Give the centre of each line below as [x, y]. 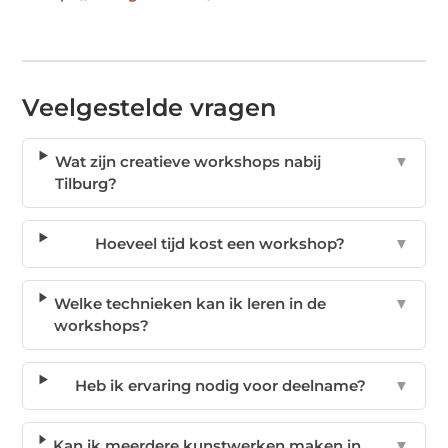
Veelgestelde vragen [149, 107]
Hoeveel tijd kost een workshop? [220, 243]
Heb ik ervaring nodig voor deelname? [220, 385]
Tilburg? [86, 183]
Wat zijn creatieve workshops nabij [188, 161]
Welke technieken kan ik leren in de [190, 303]
